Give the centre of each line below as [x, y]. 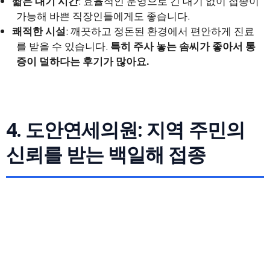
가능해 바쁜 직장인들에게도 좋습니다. [103, 16]
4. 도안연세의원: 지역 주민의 [125, 129]
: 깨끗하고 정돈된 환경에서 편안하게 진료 [160, 31]
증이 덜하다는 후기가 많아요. [83, 61]
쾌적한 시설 [39, 31]
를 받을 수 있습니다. [63, 46]
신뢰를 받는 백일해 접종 [106, 154]
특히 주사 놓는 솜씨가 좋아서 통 [183, 46]
